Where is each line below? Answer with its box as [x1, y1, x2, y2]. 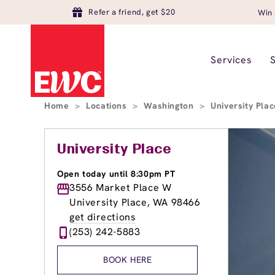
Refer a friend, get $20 [88, 7, 176, 17]
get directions [69, 211, 136, 223]
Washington [144, 100, 197, 111]
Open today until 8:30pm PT [57, 168, 176, 179]
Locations [86, 100, 130, 111]
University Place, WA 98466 [69, 196, 201, 209]
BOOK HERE [103, 254, 152, 265]
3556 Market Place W [69, 181, 172, 194]
